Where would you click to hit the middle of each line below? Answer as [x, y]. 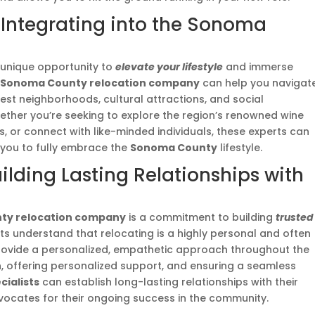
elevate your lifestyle [169, 67]
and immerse [258, 67]
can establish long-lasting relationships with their [169, 282]
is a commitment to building [201, 217]
